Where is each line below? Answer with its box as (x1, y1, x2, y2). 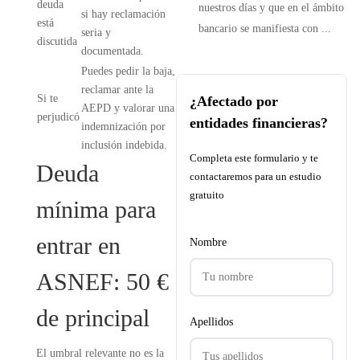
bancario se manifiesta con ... (198, 22, 331, 35)
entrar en (35, 232, 121, 259)
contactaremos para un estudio (189, 170, 321, 182)
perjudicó (36, 111, 80, 123)
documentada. (80, 45, 144, 57)
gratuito (189, 189, 224, 201)
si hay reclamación (80, 8, 166, 20)
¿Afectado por (189, 93, 278, 109)
